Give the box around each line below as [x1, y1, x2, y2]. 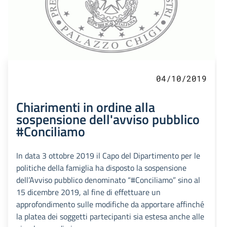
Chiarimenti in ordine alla [16, 97, 155, 118]
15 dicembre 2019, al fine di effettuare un [16, 186, 161, 199]
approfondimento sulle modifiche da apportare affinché [16, 198, 204, 211]
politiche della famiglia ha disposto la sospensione [16, 162, 186, 174]
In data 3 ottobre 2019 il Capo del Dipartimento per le [16, 149, 200, 162]
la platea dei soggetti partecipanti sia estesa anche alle [16, 210, 204, 223]
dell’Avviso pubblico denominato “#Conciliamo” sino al [16, 174, 200, 186]
